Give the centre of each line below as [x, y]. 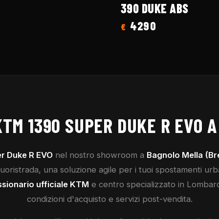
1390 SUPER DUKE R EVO [115, 125]
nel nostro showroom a [100, 155]
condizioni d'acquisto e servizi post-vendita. [109, 199]
